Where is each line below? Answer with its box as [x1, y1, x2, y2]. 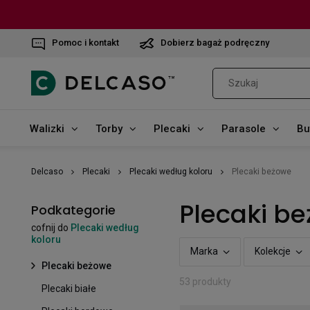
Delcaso [31, 166, 63, 176]
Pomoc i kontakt [52, 37, 119, 48]
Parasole [221, 122, 266, 135]
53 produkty [179, 275, 231, 287]
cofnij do [31, 221, 71, 233]
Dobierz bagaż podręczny [161, 37, 269, 48]
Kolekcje [255, 245, 291, 257]
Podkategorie [31, 201, 116, 219]
